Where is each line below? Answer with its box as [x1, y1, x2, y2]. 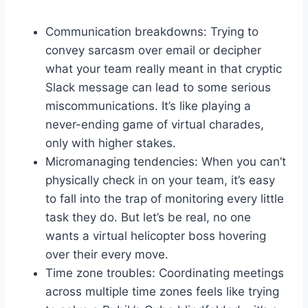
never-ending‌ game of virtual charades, [45, 117, 264, 131]
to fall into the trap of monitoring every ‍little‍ [45, 191, 284, 206]
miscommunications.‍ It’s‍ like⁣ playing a [45, 98, 251, 113]
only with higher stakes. [45, 135, 176, 150]
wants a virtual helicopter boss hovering [45, 228, 266, 243]
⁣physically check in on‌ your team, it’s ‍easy [45, 173, 275, 187]
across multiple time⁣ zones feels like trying [45, 284, 279, 298]
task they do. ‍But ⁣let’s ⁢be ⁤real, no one [45, 210, 251, 224]
